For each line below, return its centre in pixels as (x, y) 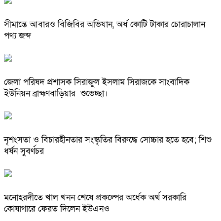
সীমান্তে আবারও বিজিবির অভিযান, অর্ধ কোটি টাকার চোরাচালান (105, 25)
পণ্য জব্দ (19, 36)
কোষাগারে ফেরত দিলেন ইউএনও (57, 209)
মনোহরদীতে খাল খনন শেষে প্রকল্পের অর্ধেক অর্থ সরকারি (95, 197)
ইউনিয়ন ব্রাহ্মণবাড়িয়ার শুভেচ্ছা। (56, 94)
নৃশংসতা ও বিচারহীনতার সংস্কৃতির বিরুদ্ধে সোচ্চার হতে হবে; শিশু (108, 140)
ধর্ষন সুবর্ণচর (24, 151)
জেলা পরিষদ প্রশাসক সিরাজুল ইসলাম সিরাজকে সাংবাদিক (97, 82)
